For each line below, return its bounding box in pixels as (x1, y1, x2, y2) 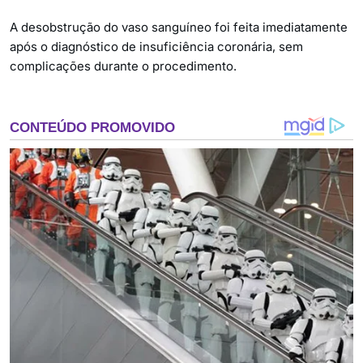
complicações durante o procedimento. (10, 58, 237, 75)
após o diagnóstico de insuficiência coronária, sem (10, 39, 303, 55)
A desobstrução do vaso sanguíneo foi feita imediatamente (10, 19, 348, 36)
